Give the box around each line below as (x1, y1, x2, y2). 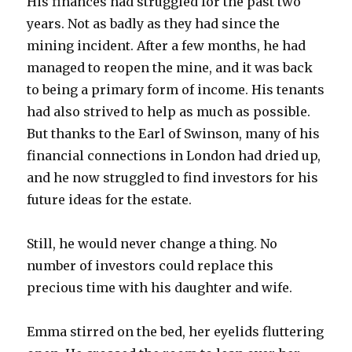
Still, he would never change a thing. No (27, 235, 278, 251)
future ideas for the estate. (27, 191, 192, 207)
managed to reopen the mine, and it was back (27, 59, 313, 75)
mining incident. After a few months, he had (27, 37, 306, 53)
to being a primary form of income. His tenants (27, 81, 325, 97)
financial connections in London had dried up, (27, 147, 321, 163)
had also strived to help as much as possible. (27, 103, 311, 119)
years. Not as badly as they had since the (27, 15, 280, 31)
